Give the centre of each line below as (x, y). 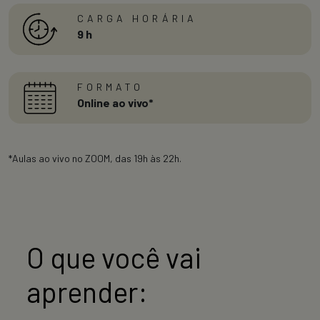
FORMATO (110, 86)
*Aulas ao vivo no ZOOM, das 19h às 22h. (95, 158)
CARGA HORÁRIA (137, 18)
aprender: (87, 291)
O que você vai (114, 257)
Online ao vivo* (115, 102)
